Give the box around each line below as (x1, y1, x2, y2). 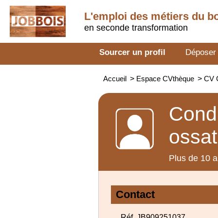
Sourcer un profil (99, 48, 165, 57)
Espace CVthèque (136, 74, 194, 83)
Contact (116, 188, 155, 200)
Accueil (103, 74, 127, 83)
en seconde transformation (84, 23, 188, 33)
